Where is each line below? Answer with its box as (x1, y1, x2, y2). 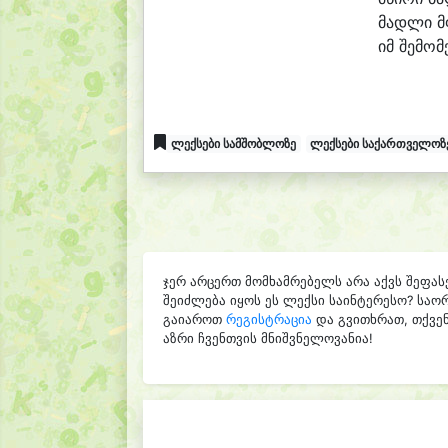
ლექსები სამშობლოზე (170, 136, 296, 151)
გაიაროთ (163, 312, 226, 327)
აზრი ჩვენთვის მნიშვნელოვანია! (163, 331, 373, 346)
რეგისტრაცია (226, 312, 312, 327)
